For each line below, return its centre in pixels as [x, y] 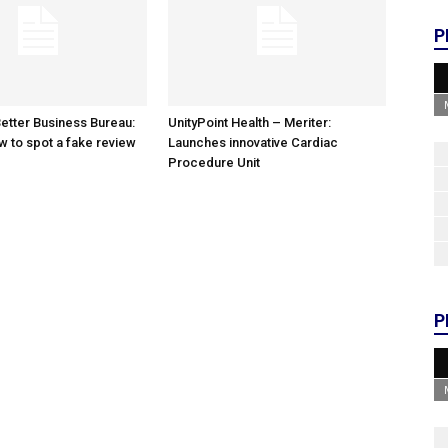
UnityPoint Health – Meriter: [249, 122]
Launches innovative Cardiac [253, 142]
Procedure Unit [214, 162]
